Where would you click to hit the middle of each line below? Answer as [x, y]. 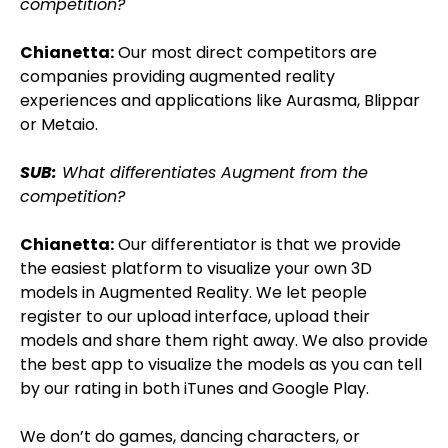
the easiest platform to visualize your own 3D [196, 268]
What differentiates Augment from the [212, 172]
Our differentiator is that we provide [257, 244]
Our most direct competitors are [245, 52]
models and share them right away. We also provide [224, 340]
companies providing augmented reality [177, 76]
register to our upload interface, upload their [195, 316]
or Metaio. [59, 124]
